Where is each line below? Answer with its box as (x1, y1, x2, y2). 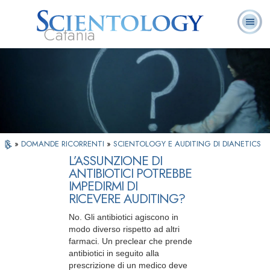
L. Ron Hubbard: (9, 51, 65, 59)
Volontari (152, 58, 182, 66)
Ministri (154, 51, 180, 59)
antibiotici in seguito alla (69, 248, 159, 259)
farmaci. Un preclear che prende (69, 236, 192, 246)
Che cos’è (91, 51, 126, 59)
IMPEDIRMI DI (69, 177, 137, 196)
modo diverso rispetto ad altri (69, 224, 180, 234)
